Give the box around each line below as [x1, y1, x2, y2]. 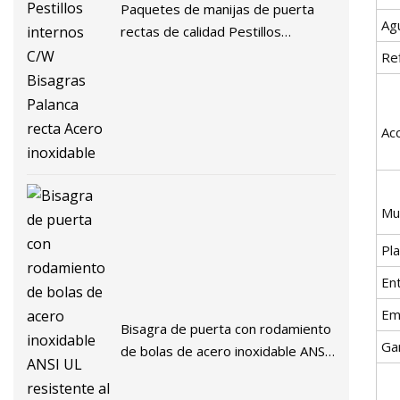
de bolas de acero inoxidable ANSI [121, 342, 330, 361]
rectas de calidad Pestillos [121, 21, 282, 40]
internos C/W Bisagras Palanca [121, 44, 309, 62]
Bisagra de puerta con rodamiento [121, 320, 332, 338]
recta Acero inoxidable [121, 66, 258, 85]
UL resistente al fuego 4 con [121, 364, 296, 383]
